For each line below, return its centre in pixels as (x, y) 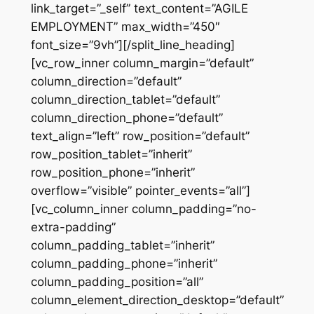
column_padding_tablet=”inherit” (122, 245)
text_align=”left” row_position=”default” (140, 136)
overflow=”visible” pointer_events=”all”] (140, 190)
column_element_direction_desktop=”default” (157, 300)
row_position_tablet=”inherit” (111, 154)
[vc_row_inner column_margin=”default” (142, 63)
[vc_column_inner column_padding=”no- (143, 209)
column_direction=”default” (106, 81)
